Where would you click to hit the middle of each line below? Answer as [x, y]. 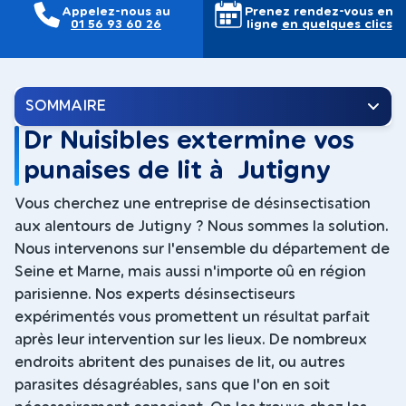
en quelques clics [337, 24]
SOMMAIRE [66, 106]
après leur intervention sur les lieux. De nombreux [191, 340]
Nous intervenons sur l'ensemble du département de [202, 250]
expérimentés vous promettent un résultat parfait [192, 318]
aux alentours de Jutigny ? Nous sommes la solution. [202, 227]
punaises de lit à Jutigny [178, 170]
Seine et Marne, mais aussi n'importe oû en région [190, 272]
